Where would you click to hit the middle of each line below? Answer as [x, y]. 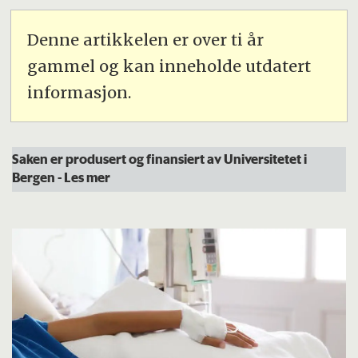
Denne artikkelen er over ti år [146, 39]
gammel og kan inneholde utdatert [169, 66]
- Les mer [84, 177]
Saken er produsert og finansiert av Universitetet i [160, 159]
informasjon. [80, 92]
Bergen [35, 177]
